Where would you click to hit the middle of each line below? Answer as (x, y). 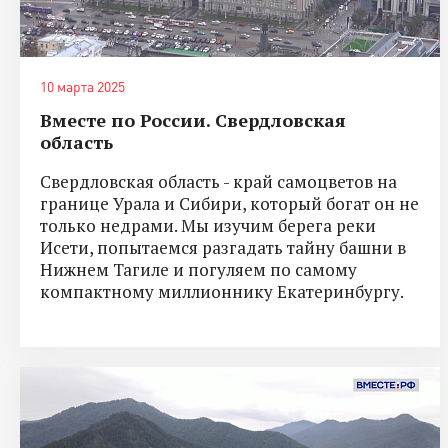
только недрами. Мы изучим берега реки (208, 225)
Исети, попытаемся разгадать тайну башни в (223, 247)
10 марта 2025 (82, 86)
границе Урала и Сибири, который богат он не (229, 203)
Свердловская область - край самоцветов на (218, 181)
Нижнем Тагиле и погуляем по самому (198, 269)
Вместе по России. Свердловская (193, 119)
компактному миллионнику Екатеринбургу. (222, 291)
